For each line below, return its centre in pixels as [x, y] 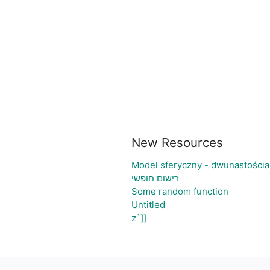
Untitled [148, 205]
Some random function [180, 191]
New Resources [177, 143]
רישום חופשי [155, 178]
